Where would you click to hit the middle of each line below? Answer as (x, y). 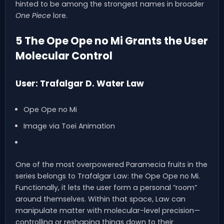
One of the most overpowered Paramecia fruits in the (111, 165)
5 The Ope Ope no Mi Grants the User (112, 41)
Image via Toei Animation (69, 126)
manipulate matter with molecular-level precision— (108, 211)
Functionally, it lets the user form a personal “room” (106, 188)
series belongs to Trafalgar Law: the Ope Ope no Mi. (108, 176)
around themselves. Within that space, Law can (100, 199)
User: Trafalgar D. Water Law (80, 84)
